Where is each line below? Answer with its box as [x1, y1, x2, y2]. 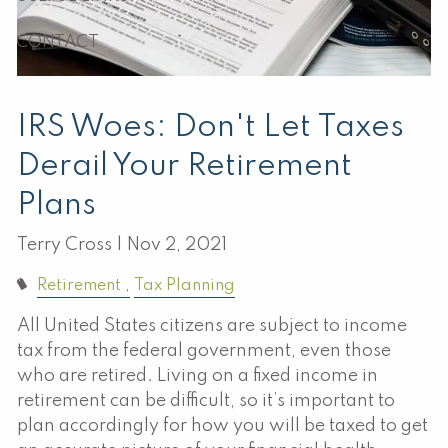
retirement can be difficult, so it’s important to [17, 391, 396, 410]
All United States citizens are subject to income [17, 316, 408, 335]
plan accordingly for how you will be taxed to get [17, 416, 429, 435]
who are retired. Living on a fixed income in [17, 366, 379, 385]
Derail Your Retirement [17, 150, 353, 182]
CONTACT [16, 34, 99, 52]
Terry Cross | [17, 235, 128, 254]
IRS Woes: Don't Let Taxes [17, 111, 405, 143]
